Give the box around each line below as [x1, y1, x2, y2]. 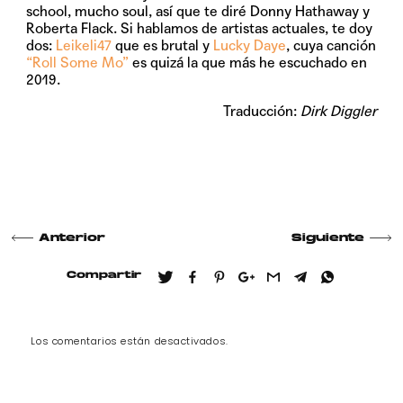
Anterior [39, 232, 106, 244]
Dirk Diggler [300, 102, 377, 120]
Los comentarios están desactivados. [31, 333, 228, 348]
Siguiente [291, 232, 364, 244]
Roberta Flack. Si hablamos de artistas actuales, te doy [26, 19, 373, 37]
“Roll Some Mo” [26, 53, 130, 71]
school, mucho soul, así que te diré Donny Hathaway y [26, 2, 371, 20]
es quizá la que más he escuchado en [129, 53, 368, 71]
